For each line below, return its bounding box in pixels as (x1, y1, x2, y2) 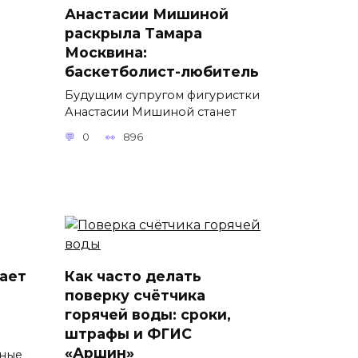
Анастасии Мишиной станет (65, 104, 237, 119)
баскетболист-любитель (65, 62, 259, 80)
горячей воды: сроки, (65, 306, 231, 324)
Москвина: (65, 43, 147, 61)
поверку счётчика (65, 287, 205, 304)
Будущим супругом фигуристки (65, 87, 260, 102)
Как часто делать (65, 268, 201, 285)
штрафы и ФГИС (65, 325, 192, 343)
